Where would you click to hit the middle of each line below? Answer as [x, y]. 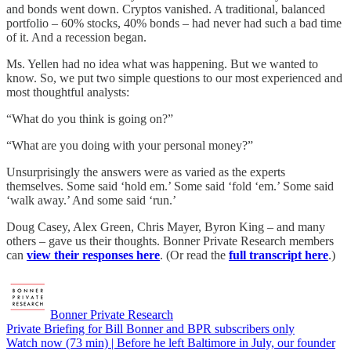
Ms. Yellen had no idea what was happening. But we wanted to [162, 64]
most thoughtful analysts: [68, 92]
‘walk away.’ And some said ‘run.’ [91, 201]
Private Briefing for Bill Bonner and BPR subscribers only [150, 329]
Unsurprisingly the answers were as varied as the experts [146, 172]
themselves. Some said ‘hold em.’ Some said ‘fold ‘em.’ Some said [170, 186]
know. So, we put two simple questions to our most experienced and [174, 78]
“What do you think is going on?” [90, 119]
